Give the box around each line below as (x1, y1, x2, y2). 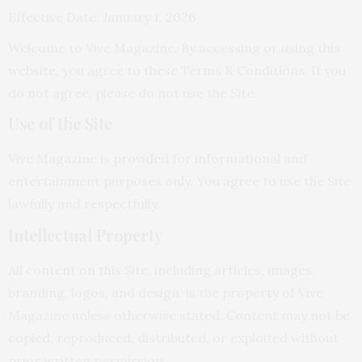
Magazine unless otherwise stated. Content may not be (8, 306, 350, 323)
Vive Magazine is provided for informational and (8, 150, 307, 167)
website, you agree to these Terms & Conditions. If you (8, 62, 346, 79)
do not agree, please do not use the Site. (8, 85, 257, 102)
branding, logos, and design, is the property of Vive (8, 284, 323, 301)
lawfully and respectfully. (8, 196, 160, 213)
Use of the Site (8, 112, 112, 135)
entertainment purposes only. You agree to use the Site (8, 173, 351, 190)
